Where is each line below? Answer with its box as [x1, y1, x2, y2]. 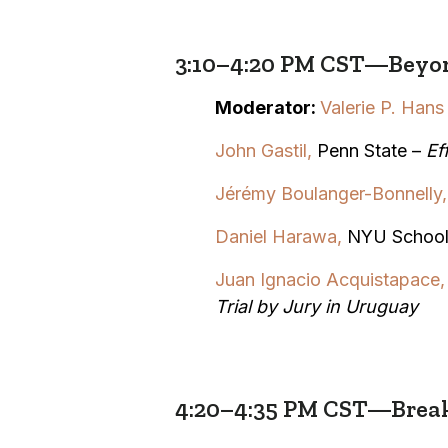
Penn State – [316, 139, 426, 161]
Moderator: [214, 96, 320, 118]
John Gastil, [214, 139, 317, 161]
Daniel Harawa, [214, 225, 347, 247]
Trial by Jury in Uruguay [214, 295, 418, 317]
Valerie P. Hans [319, 96, 444, 118]
